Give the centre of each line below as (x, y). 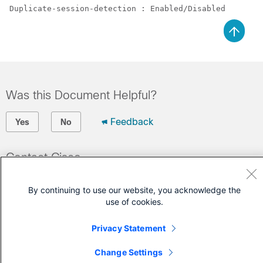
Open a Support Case (53, 179)
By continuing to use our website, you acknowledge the (134, 190)
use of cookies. (134, 202)
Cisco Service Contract (108, 197)
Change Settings (129, 252)
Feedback (132, 122)
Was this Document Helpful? (81, 95)
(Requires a (32, 197)
